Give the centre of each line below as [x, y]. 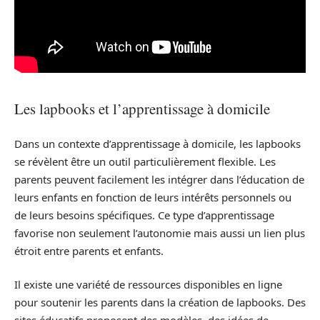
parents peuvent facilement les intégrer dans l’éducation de [159, 179]
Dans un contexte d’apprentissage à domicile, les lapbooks [157, 143]
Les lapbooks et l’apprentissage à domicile [142, 109]
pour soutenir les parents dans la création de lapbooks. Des [160, 302]
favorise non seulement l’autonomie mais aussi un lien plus [160, 232]
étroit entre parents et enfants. [89, 250]
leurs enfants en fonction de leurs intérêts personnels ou [153, 197]
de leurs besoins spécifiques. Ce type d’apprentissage [144, 215]
